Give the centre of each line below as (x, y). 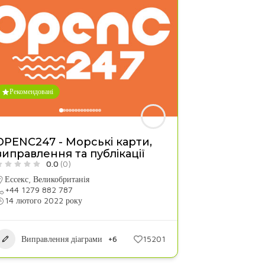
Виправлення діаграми (62, 239)
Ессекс (16, 179)
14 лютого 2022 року (43, 200)
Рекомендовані (31, 91)
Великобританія (61, 179)
